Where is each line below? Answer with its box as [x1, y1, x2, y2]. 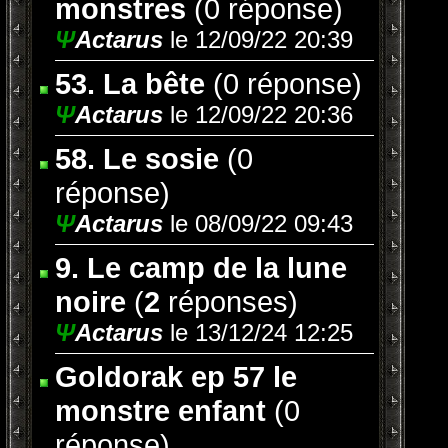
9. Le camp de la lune [55, 251, 347, 284]
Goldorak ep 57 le [55, 360, 297, 393]
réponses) [160, 285, 298, 318]
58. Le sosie [55, 142, 219, 175]
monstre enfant [55, 394, 266, 427]
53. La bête [55, 67, 205, 100]
